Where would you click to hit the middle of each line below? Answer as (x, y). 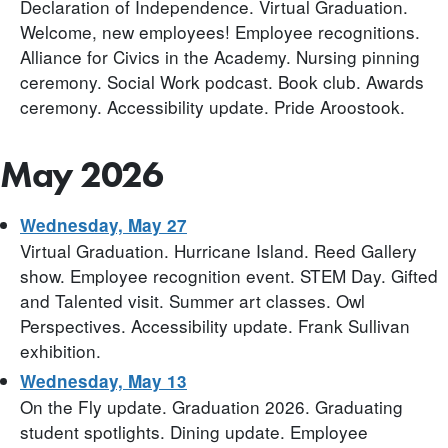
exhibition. (60, 350)
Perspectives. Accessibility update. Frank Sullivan (215, 325)
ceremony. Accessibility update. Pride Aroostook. (212, 107)
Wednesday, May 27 (103, 224)
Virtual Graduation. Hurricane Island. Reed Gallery (218, 250)
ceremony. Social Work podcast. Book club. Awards (222, 82)
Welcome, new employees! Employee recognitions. (220, 32)
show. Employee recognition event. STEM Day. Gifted (229, 275)
